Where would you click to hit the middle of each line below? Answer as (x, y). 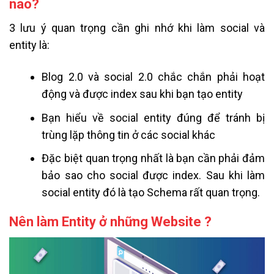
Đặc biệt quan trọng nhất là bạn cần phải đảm (153, 158)
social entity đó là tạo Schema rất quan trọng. (151, 193)
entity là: (29, 45)
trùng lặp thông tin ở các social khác (129, 135)
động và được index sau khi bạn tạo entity (143, 94)
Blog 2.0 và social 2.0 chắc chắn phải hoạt (153, 76)
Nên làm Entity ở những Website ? (110, 222)
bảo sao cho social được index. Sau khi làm (153, 176)
